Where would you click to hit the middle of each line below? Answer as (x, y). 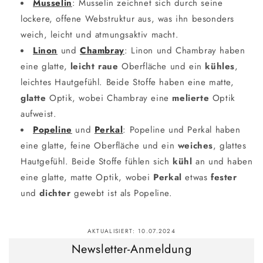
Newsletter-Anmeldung (131, 249)
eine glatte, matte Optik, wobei (87, 177)
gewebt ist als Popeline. (122, 193)
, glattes (230, 145)
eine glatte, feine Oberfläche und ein (99, 145)
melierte (191, 98)
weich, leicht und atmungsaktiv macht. (100, 34)
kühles (220, 66)
